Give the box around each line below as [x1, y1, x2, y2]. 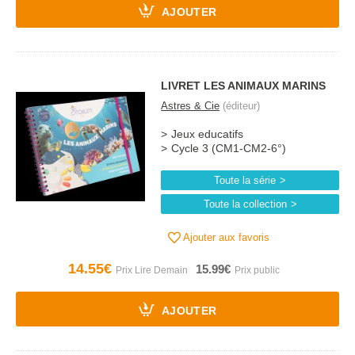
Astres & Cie [161, 100, 220, 112]
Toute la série [214, 174, 277, 186]
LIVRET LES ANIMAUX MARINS [161, 79, 326, 92]
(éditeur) [219, 100, 261, 112]
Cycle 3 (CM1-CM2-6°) [171, 143, 287, 155]
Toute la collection [203, 198, 287, 210]
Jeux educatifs [171, 128, 244, 140]
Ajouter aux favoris [181, 231, 270, 243]
